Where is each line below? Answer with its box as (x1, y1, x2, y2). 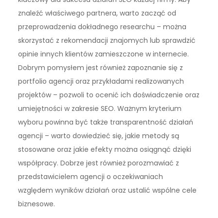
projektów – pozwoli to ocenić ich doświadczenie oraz (18, 90, 200, 100)
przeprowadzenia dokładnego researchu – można (18, 22, 187, 32)
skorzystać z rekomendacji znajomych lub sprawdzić (18, 36, 196, 46)
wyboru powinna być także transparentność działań (18, 117, 194, 127)
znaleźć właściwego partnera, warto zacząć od (18, 8, 177, 18)
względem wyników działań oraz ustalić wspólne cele (18, 185, 197, 196)
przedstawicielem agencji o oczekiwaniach (18, 172, 163, 182)
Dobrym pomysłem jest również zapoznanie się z (18, 63, 183, 73)
